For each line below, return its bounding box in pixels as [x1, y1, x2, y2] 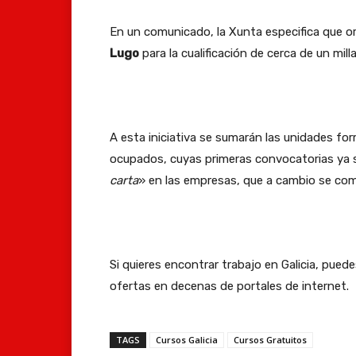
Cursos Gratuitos [234, 333, 307, 346]
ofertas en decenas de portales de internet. [110, 278, 349, 293]
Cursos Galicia [156, 333, 218, 346]
